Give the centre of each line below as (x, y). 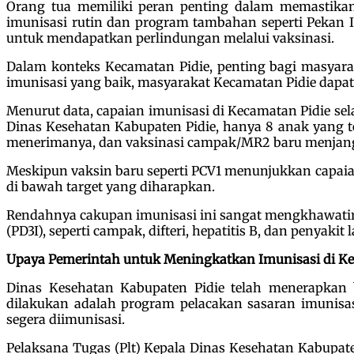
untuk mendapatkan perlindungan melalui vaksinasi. (170, 38)
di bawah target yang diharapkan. (111, 186)
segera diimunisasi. (66, 319)
